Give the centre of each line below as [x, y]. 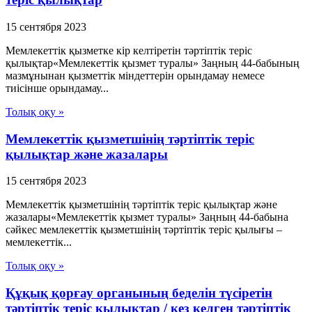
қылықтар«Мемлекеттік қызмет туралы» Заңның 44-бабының [153, 63]
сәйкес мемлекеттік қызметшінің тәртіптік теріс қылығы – [144, 230]
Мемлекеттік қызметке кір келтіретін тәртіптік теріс [129, 50]
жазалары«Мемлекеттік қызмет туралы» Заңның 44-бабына [147, 217]
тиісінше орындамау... [57, 88]
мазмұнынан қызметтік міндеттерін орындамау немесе [135, 75]
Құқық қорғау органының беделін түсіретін [139, 293]
